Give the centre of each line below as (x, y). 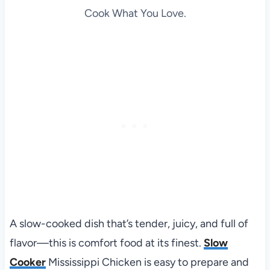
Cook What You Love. (135, 14)
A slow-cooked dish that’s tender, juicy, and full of (129, 224)
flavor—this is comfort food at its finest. (106, 243)
